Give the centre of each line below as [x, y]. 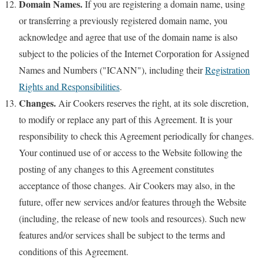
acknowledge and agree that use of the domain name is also [128, 37]
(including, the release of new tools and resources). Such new [133, 218]
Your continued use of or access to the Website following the [131, 152]
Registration [227, 70]
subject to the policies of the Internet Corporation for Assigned [134, 53]
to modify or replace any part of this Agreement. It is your [126, 119]
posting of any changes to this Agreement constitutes [116, 169]
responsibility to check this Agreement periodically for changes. [136, 136]
